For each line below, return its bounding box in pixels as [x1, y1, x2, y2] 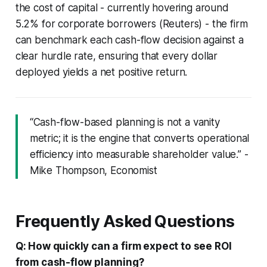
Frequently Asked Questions [15, 211, 235, 231]
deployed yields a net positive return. [15, 66, 188, 78]
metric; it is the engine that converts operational [29, 132, 250, 144]
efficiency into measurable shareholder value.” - [29, 148, 249, 160]
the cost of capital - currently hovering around [15, 1, 229, 14]
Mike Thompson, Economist [29, 164, 157, 176]
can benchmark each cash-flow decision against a [15, 33, 244, 46]
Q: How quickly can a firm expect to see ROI [15, 240, 232, 252]
